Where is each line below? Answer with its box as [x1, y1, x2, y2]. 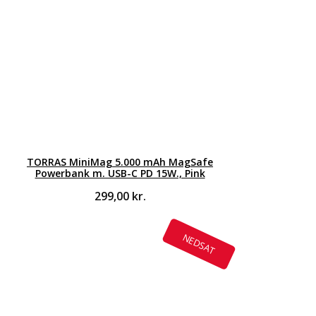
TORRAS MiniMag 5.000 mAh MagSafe [27, 154, 213, 169]
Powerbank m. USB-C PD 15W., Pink [35, 166, 205, 180]
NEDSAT [181, 230, 217, 257]
